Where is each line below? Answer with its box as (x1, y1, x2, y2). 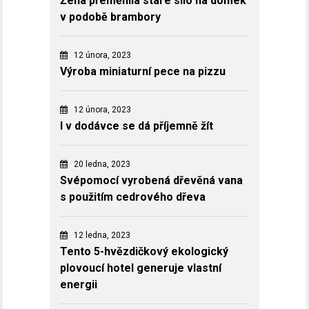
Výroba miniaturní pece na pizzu (60, 65, 226, 79)
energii (60, 278, 97, 292)
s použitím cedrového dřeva (60, 190, 206, 204)
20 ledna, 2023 (74, 159, 130, 170)
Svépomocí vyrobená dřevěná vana (60, 174, 243, 188)
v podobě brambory (60, 10, 161, 24)
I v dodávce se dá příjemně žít (60, 119, 213, 133)
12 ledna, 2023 (74, 230, 130, 241)
